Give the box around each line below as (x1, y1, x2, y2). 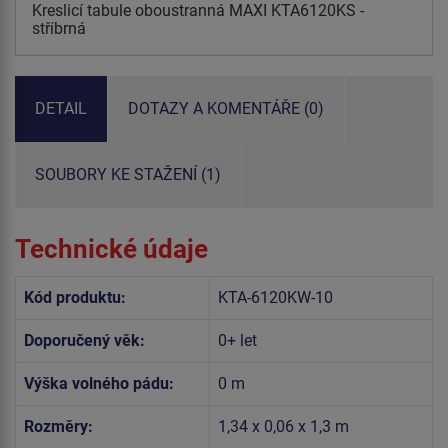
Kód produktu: (24, 288, 126, 308)
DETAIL (35, 98, 87, 118)
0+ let (218, 331, 257, 351)
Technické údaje (15, 234, 208, 265)
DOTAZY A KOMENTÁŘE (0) (128, 98, 324, 118)
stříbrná (32, 18, 86, 38)
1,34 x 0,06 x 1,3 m (218, 417, 349, 437)
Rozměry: (24, 417, 93, 437)
